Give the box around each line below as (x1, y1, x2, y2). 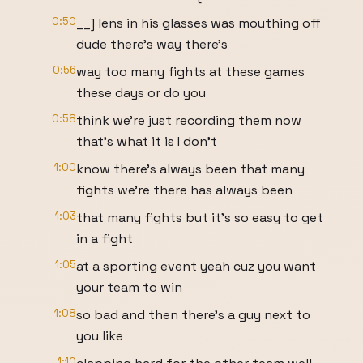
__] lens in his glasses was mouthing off (76, 15, 321, 32)
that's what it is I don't (76, 133, 217, 150)
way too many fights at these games (76, 63, 305, 80)
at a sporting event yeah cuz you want (76, 258, 316, 275)
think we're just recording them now (76, 112, 301, 129)
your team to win (76, 279, 182, 296)
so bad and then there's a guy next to (76, 306, 310, 323)
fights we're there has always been (76, 181, 293, 199)
